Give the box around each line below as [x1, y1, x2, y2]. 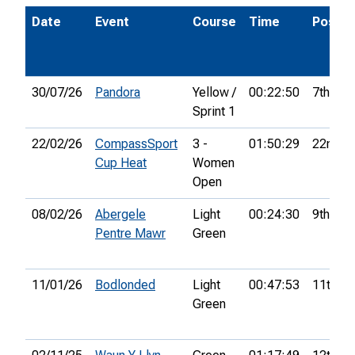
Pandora [95, 85, 140, 101]
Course [193, 14, 236, 30]
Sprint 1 [193, 104, 235, 120]
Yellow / [193, 85, 236, 101]
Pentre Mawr [95, 226, 166, 242]
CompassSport [95, 136, 177, 152]
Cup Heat [95, 155, 147, 171]
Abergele [95, 207, 146, 223]
